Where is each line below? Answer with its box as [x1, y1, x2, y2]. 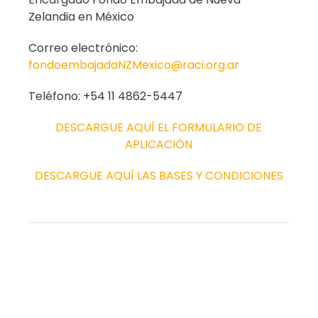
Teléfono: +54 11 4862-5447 [28, 87, 183, 104]
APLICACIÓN [125, 136, 193, 153]
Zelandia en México [28, 8, 135, 25]
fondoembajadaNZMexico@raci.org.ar [28, 56, 240, 73]
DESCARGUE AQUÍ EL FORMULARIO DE [55, 119, 263, 136]
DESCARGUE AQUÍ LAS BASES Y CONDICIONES [34, 167, 283, 184]
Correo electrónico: [28, 39, 138, 56]
